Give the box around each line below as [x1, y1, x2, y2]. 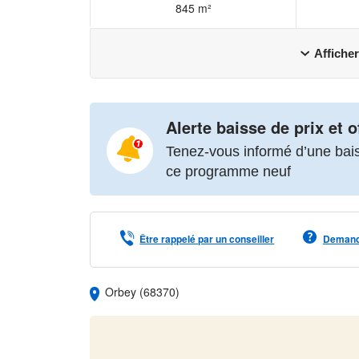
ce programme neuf [166, 163, 291, 179]
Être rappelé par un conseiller [139, 231, 275, 246]
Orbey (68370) [102, 283, 179, 300]
